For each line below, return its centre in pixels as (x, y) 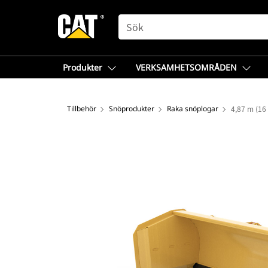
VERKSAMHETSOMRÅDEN (186, 67)
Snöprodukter (132, 109)
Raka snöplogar (193, 109)
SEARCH (135, 20)
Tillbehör (82, 109)
